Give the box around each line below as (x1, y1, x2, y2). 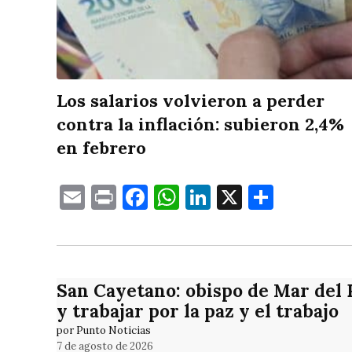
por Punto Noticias (57, 324, 151, 338)
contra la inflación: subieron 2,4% (57, 113, 344, 136)
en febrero (57, 137, 146, 159)
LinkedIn (211, 181, 313, 214)
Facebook (148, 181, 256, 214)
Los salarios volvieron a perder (57, 90, 324, 112)
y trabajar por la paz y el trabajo (57, 299, 339, 322)
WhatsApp (179, 181, 301, 214)
